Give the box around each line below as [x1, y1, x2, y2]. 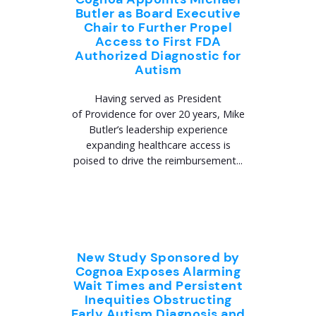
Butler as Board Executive [75, 5, 241, 22]
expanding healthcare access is [85, 138, 231, 152]
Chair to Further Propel [83, 19, 233, 36]
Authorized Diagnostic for [75, 47, 241, 64]
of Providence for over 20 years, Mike [71, 107, 245, 121]
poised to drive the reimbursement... [73, 154, 243, 167]
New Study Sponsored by [76, 249, 240, 266]
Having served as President [95, 92, 221, 105]
